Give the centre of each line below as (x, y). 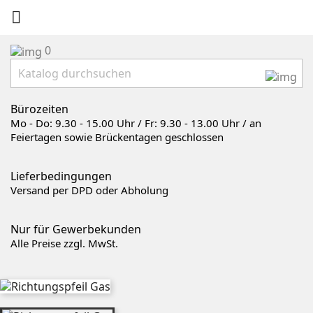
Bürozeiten (39, 109)
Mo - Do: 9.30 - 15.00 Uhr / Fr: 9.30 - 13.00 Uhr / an (136, 123)
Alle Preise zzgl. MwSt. (64, 243)
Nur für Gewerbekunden (76, 229)
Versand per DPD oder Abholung (89, 190)
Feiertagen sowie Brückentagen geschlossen (117, 137)
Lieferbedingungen (61, 176)
